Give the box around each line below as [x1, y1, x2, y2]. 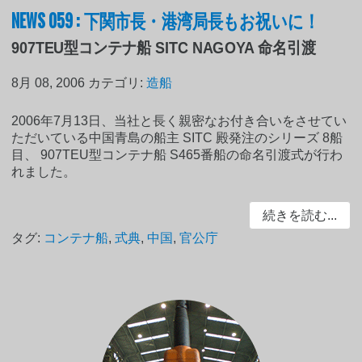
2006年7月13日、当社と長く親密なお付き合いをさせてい [11, 113, 347, 128]
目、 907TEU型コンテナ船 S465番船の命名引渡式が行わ [11, 147, 343, 162]
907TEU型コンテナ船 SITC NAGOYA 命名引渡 [11, 38, 317, 57]
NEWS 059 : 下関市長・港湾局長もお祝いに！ [11, 4, 320, 34]
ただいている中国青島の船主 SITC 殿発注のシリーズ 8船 [11, 130, 343, 145]
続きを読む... [262, 208, 337, 222]
